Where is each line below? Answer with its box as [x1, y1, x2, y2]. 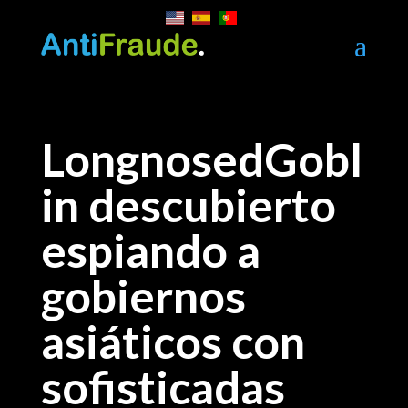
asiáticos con [40, 314, 305, 369]
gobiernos [40, 269, 246, 323]
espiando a [40, 223, 260, 278]
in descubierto [40, 178, 336, 232]
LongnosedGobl [40, 132, 362, 187]
